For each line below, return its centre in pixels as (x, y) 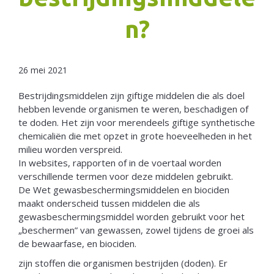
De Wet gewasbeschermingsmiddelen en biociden (124, 189)
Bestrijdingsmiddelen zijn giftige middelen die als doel (131, 95)
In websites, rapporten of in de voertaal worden (120, 162)
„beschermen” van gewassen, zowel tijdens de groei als (136, 230)
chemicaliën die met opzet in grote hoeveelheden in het (135, 135)
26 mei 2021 (43, 70)
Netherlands (50, 29)
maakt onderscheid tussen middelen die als (109, 203)
